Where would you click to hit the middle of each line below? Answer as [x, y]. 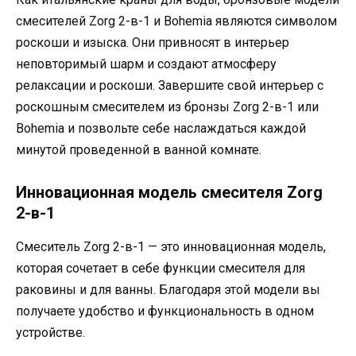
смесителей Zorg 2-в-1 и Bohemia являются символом [176, 21]
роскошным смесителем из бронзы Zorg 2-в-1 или [167, 107]
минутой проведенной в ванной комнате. [139, 150]
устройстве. [50, 333]
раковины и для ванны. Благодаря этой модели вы [168, 290]
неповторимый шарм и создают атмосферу [146, 64]
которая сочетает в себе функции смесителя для [161, 269]
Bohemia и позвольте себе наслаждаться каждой [161, 129]
